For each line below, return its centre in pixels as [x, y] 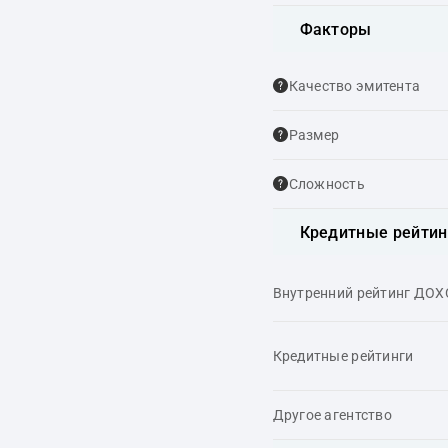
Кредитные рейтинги [343, 356]
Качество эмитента [354, 86]
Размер [314, 135]
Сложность [327, 184]
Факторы [335, 29]
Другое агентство [332, 415]
